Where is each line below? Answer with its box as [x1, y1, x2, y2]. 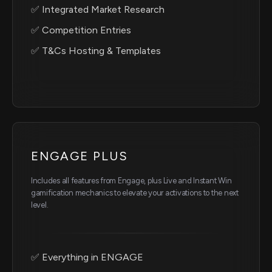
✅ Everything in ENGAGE [31, 251, 143, 263]
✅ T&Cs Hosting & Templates [31, 45, 161, 57]
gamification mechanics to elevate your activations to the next [31, 188, 239, 198]
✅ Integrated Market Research [31, 4, 165, 16]
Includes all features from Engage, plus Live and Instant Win [31, 176, 232, 186]
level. [31, 200, 49, 210]
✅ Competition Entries [31, 24, 131, 36]
